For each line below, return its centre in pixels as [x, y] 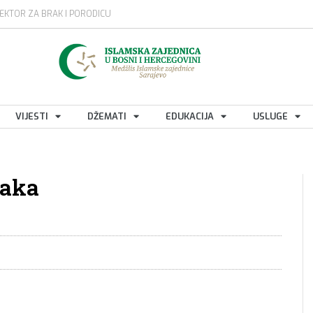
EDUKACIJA [190, 116]
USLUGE [270, 116]
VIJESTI [32, 116]
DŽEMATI [107, 116]
